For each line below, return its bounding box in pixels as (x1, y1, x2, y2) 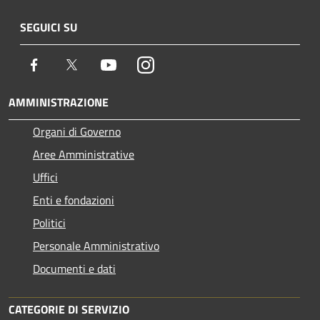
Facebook (42, 55, 86, 73)
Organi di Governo (33, 122, 121, 140)
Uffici (33, 168, 58, 186)
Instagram (154, 55, 203, 73)
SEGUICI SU (20, 18, 77, 36)
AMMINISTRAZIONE (9, 93, 109, 111)
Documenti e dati (33, 259, 116, 277)
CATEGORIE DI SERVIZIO (9, 300, 129, 318)
